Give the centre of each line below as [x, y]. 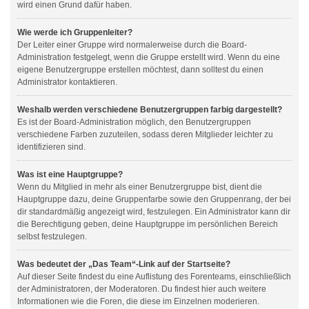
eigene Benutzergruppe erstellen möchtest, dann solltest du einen [140, 70]
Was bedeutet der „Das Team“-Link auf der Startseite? [124, 264]
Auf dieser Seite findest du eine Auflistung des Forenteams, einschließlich [154, 277]
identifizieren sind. [51, 147]
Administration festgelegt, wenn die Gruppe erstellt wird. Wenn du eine [149, 57]
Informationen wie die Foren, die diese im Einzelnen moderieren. [138, 301]
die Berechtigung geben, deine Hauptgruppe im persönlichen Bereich [148, 224]
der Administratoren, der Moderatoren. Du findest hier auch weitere [142, 289]
